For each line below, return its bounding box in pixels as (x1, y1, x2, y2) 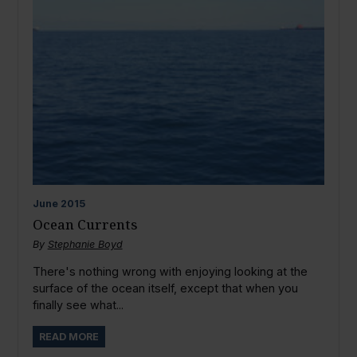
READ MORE (38, 330, 99, 343)
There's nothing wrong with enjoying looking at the (32, 265, 308, 279)
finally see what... (32, 298, 124, 312)
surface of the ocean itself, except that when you (32, 281, 298, 296)
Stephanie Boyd (47, 237, 123, 250)
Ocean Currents (32, 214, 138, 233)
